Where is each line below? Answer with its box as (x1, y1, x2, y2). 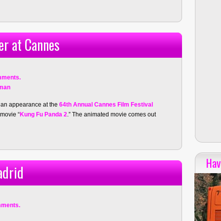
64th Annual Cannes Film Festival (59, 101, 153, 108)
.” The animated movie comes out (67, 111, 156, 118)
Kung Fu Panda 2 (20, 111, 67, 118)
